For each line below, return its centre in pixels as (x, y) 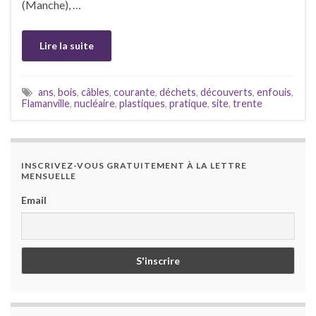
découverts (226, 92)
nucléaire (95, 104)
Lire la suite (67, 46)
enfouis (274, 92)
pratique (188, 104)
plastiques (142, 104)
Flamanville (46, 104)
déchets (178, 92)
